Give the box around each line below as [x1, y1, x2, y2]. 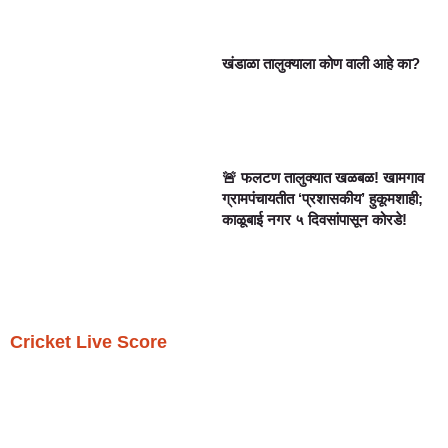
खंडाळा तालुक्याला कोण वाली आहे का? [222, 54, 421, 72]
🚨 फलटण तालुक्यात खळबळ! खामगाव [222, 169, 425, 187]
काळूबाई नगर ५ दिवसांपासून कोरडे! [222, 211, 408, 229]
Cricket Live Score [10, 331, 167, 352]
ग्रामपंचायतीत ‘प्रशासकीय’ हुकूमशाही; [222, 190, 424, 208]
